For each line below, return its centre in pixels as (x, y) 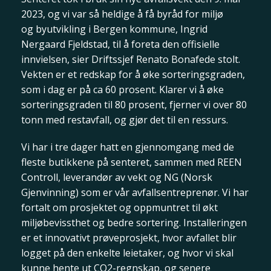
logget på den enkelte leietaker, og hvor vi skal (127, 253)
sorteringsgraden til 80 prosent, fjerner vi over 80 (134, 105)
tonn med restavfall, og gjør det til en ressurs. (125, 120)
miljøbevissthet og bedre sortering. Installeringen (134, 223)
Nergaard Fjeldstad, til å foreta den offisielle (120, 44)
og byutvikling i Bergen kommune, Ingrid (114, 29)
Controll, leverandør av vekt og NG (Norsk (117, 177)
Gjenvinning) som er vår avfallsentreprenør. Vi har (135, 192)
